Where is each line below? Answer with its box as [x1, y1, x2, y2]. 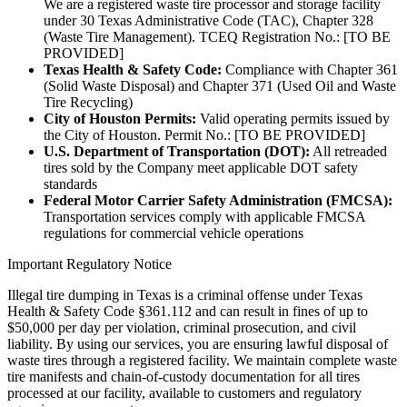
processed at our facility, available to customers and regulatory [7, 385, 362, 402]
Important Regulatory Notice [7, 256, 172, 273]
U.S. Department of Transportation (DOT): [44, 144, 310, 160]
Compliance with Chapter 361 [222, 62, 398, 78]
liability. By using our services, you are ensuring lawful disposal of [7, 336, 388, 352]
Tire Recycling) [44, 94, 133, 111]
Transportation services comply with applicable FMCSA [44, 209, 365, 225]
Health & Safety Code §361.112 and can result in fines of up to [7, 303, 368, 320]
